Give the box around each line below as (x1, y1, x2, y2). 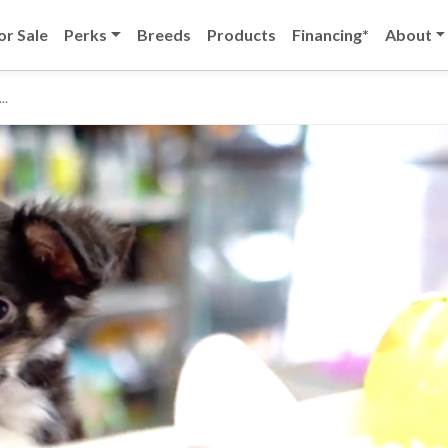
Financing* (291, 25, 369, 44)
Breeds (136, 25, 191, 44)
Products (206, 25, 276, 44)
